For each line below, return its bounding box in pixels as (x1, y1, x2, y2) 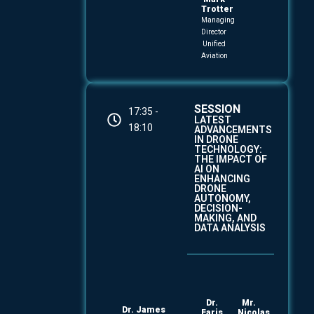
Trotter (200, 4, 233, 14)
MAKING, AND (193, 212, 257, 224)
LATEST (193, 114, 231, 125)
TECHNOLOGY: (193, 144, 262, 155)
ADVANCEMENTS (193, 124, 272, 135)
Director (201, 28, 227, 36)
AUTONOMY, (193, 193, 251, 204)
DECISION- (193, 203, 243, 214)
